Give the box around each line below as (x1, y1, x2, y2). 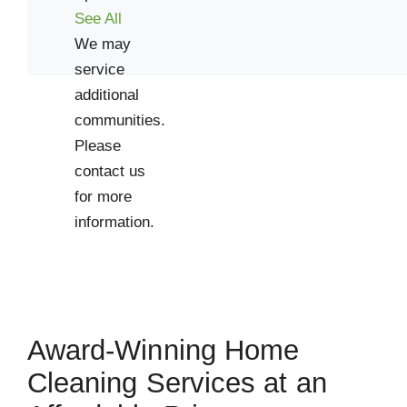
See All (74, 8, 122, 27)
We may (74, 34, 131, 53)
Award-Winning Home (26, 333, 300, 366)
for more (74, 186, 132, 205)
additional (74, 84, 139, 104)
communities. (74, 110, 165, 129)
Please (74, 135, 121, 154)
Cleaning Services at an (26, 366, 327, 399)
